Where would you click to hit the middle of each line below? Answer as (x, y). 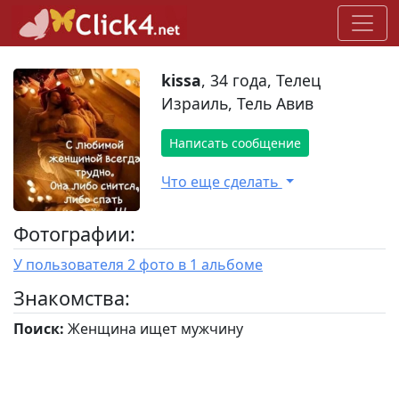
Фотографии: (74, 233)
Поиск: (39, 328)
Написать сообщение (235, 143)
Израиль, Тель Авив (237, 104)
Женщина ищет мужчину (154, 328)
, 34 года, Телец (261, 81)
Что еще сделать (221, 182)
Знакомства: (72, 297)
